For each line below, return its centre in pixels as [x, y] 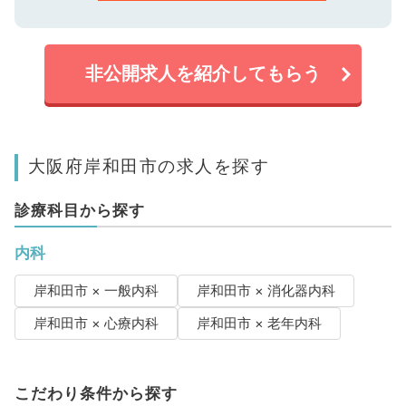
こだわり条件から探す [96, 394]
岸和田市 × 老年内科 [259, 324]
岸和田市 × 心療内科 [96, 324]
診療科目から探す [79, 211]
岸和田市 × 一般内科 [96, 291]
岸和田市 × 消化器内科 [266, 291]
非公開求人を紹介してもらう [203, 74]
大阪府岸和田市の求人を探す [149, 166]
